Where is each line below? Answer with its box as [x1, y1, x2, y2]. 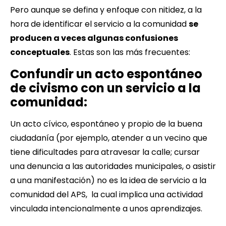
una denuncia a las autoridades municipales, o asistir [10, 160, 216, 172]
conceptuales [10, 46, 70, 58]
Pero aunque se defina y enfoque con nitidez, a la [10, 4, 202, 16]
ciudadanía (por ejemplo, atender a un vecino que [10, 132, 207, 144]
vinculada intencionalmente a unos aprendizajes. [10, 202, 202, 214]
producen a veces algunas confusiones [10, 32, 178, 44]
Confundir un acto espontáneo [10, 65, 202, 82]
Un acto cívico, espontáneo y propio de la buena [10, 118, 202, 130]
